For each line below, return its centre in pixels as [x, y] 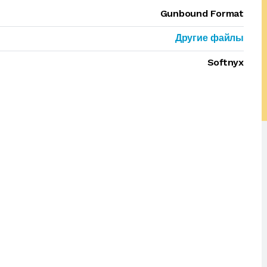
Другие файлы [209, 38]
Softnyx [225, 62]
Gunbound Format [202, 13]
